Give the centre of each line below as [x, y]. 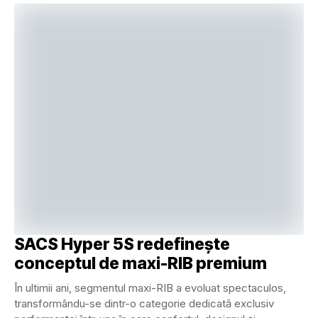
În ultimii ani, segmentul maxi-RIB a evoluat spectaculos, [150, 288]
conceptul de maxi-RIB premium [141, 264]
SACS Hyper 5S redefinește [122, 245]
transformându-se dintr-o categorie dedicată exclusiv [144, 304]
